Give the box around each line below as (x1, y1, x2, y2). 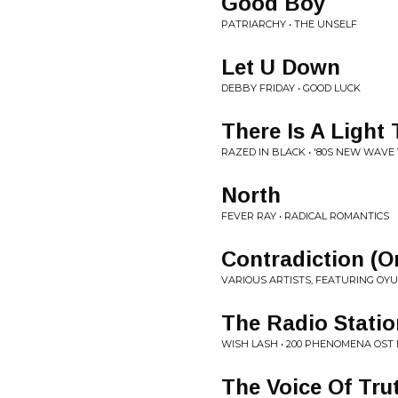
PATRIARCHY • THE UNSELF (221, 18, 357, 30)
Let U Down (221, 55, 340, 79)
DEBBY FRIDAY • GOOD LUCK (221, 82, 361, 94)
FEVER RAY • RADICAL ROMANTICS (221, 210, 389, 222)
